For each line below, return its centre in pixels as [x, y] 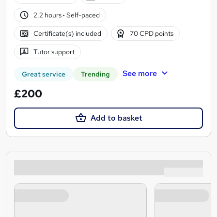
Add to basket [116, 118]
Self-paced [82, 15]
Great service [44, 74]
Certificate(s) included [67, 33]
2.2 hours [48, 15]
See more [139, 73]
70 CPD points [152, 33]
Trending [95, 74]
